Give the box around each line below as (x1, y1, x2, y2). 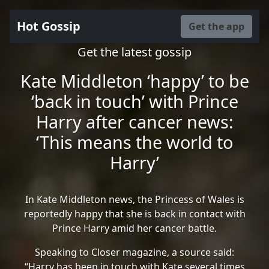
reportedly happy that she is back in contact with (23, 207, 246, 220)
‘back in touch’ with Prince (31, 89, 238, 113)
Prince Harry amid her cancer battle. (52, 222, 217, 235)
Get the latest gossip (77, 44, 192, 60)
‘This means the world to (36, 130, 233, 154)
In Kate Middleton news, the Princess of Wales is (25, 193, 244, 206)
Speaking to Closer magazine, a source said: (35, 246, 234, 259)
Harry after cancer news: (35, 110, 234, 133)
